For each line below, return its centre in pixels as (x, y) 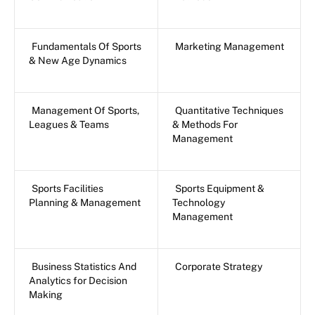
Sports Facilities (67, 189)
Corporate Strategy (219, 267)
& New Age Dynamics (78, 61)
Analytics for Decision (78, 281)
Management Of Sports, (85, 111)
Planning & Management (85, 203)
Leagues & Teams (69, 125)
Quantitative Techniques (229, 111)
